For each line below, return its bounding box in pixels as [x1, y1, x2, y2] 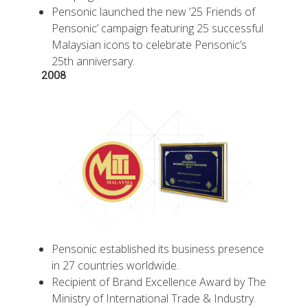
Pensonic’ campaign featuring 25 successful [52, 20, 263, 36]
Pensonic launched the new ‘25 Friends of [52, 3, 255, 19]
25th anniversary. [52, 53, 135, 69]
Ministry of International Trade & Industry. [52, 291, 256, 307]
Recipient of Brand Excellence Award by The [52, 274, 266, 290]
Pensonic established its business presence [52, 241, 264, 257]
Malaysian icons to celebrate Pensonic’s [52, 36, 247, 52]
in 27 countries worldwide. [52, 258, 179, 274]
